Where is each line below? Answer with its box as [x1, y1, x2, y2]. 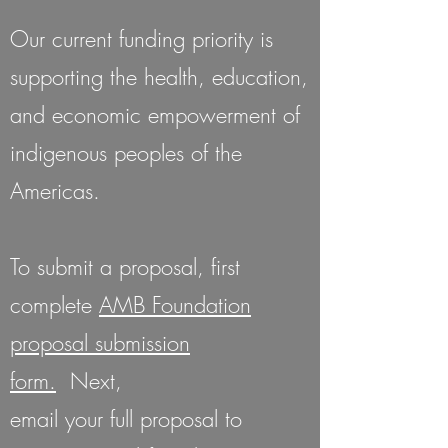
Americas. [10, 176, 100, 206]
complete [10, 290, 99, 320]
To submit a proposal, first [10, 252, 240, 282]
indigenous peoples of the [10, 138, 242, 168]
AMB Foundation [99, 290, 251, 320]
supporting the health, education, [10, 62, 308, 92]
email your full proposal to [10, 404, 242, 434]
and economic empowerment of [10, 100, 300, 130]
